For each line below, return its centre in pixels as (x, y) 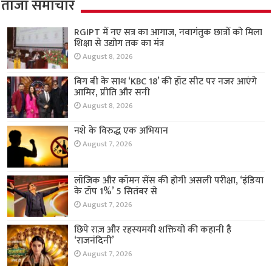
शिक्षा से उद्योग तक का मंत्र (119, 44)
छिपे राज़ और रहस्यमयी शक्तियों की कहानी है (153, 229)
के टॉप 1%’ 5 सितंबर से (116, 191)
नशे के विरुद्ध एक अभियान (121, 131)
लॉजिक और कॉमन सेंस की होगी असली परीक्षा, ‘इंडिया (169, 180)
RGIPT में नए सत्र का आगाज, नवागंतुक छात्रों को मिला (168, 33)
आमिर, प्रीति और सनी (112, 93)
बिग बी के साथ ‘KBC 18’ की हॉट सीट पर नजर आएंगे (166, 82)
